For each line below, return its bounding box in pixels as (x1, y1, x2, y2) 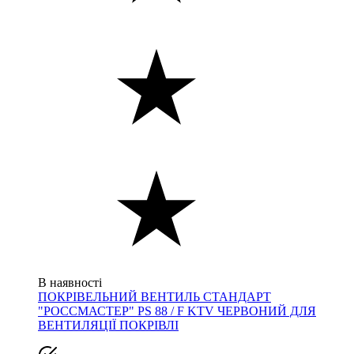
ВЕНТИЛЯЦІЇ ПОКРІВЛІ (38, 318, 179, 332)
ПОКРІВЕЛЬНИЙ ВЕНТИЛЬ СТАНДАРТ (38, 289, 271, 303)
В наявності (38, 275, 102, 289)
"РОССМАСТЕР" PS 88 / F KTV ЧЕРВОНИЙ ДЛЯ (38, 303, 316, 318)
